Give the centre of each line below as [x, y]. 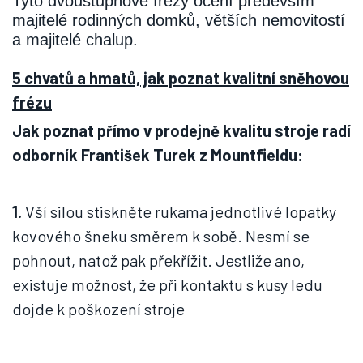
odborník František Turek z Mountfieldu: [158, 155]
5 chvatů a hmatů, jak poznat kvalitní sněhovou [181, 78]
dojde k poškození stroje [98, 309]
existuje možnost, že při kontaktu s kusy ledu [167, 285]
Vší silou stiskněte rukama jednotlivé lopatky [179, 212]
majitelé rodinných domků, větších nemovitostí [179, 21]
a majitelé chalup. [75, 40]
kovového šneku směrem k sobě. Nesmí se [161, 236]
